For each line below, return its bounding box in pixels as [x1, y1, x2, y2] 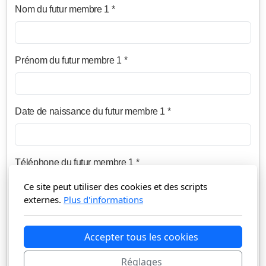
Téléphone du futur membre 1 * [15, 157, 140, 168]
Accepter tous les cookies [84, 230, 198, 243]
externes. [24, 194, 64, 205]
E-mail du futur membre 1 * [15, 208, 122, 219]
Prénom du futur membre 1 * [15, 55, 128, 66]
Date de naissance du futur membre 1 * [15, 106, 171, 117]
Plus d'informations [64, 194, 143, 205]
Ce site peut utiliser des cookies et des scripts [24, 180, 207, 192]
